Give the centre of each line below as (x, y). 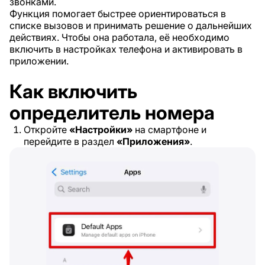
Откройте (46, 130)
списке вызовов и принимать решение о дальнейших (131, 25)
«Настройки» (101, 130)
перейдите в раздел (70, 141)
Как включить (73, 91)
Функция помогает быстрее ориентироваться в (118, 14)
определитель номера (112, 113)
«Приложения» (153, 141)
